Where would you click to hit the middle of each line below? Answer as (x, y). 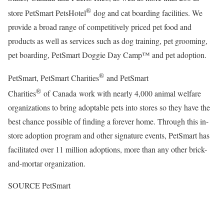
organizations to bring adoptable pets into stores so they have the (109, 107)
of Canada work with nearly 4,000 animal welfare (121, 93)
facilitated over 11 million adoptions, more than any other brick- (107, 149)
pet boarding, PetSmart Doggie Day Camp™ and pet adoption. (107, 55)
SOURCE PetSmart (39, 185)
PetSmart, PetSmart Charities (53, 78)
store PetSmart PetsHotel (47, 13)
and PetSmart (126, 78)
